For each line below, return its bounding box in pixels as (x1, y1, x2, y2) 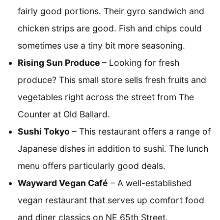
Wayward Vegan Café (18, 178, 108, 189)
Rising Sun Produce (18, 57, 102, 68)
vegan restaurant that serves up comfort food (18, 195, 204, 206)
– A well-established (108, 178, 192, 189)
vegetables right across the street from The (18, 92, 194, 103)
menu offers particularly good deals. (18, 161, 165, 171)
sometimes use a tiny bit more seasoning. (18, 40, 185, 51)
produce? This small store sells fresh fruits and (18, 75, 206, 85)
